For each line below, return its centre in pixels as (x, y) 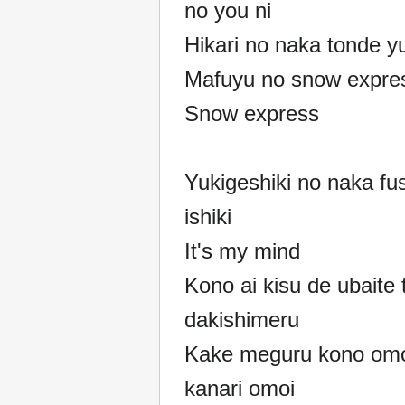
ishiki (208, 216)
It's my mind (242, 250)
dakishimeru (242, 319)
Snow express (252, 113)
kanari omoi (240, 388)
